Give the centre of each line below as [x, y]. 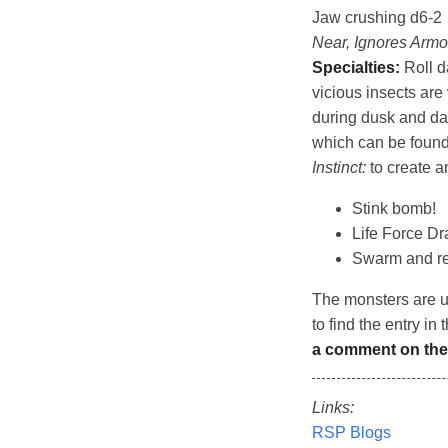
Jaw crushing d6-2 [377, 18]
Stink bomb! [394, 209]
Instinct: [339, 168]
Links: [333, 408]
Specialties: [356, 68]
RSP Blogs [351, 433]
